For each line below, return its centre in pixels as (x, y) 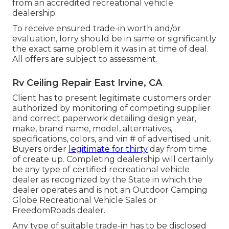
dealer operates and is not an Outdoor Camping (110, 190)
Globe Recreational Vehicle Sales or (85, 200)
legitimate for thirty (108, 149)
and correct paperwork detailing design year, (104, 119)
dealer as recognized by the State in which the (107, 180)
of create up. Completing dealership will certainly (113, 159)
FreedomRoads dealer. (59, 211)
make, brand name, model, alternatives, (92, 129)
